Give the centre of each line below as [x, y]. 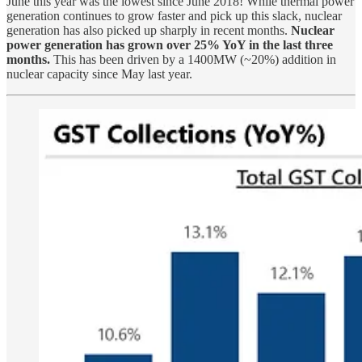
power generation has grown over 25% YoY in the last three [170, 44]
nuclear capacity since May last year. [99, 74]
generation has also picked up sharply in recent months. [149, 30]
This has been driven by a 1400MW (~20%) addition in [193, 59]
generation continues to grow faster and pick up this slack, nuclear [174, 15]
